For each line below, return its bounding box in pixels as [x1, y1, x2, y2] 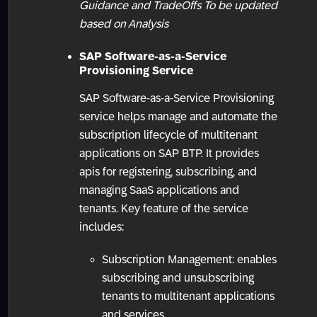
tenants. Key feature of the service [79, 202, 248, 215]
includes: [79, 221, 124, 234]
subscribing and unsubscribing [102, 272, 254, 284]
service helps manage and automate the [79, 110, 277, 123]
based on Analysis [79, 18, 168, 30]
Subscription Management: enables [102, 253, 277, 266]
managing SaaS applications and [79, 184, 239, 197]
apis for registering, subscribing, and [79, 166, 257, 178]
